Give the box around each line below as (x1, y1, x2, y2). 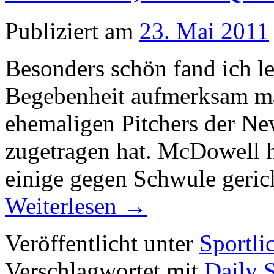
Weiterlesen (5, 192, 123, 219)
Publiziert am (5, 17, 133, 44)
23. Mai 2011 (139, 17, 269, 44)
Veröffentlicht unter (5, 229, 193, 256)
